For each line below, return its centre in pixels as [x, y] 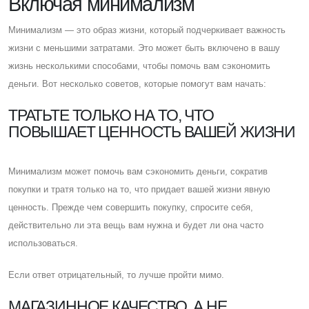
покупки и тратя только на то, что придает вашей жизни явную [139, 189]
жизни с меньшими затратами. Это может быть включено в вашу [144, 48]
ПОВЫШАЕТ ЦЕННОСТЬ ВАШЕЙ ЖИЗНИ [152, 131]
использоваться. [43, 243]
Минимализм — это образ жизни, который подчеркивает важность [147, 30]
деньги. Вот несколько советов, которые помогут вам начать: [137, 83]
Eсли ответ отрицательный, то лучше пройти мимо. [116, 275]
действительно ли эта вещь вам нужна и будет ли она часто [136, 225]
